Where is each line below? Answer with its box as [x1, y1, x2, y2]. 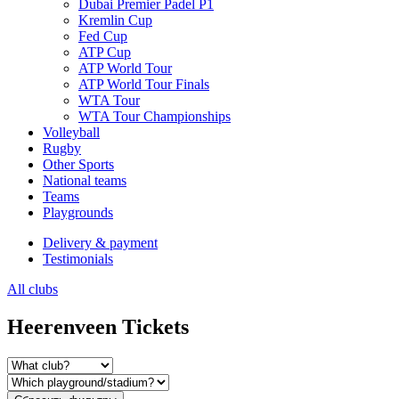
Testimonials [43, 251, 113, 266]
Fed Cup [78, 28, 127, 44]
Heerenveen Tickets [7, 314, 189, 338]
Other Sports [43, 157, 114, 172]
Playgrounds [43, 205, 113, 220]
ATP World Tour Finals [78, 77, 209, 92]
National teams [43, 173, 126, 188]
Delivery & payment [43, 235, 158, 250]
